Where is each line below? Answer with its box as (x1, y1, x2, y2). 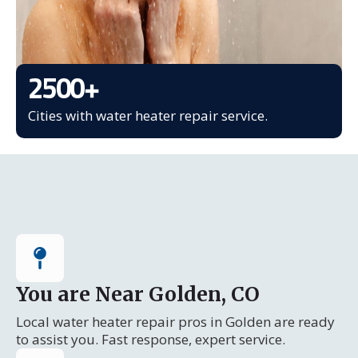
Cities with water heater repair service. (28, 106, 268, 125)
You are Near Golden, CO (16, 281, 260, 307)
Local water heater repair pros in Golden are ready (16, 312, 335, 331)
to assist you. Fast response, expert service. (16, 330, 285, 348)
